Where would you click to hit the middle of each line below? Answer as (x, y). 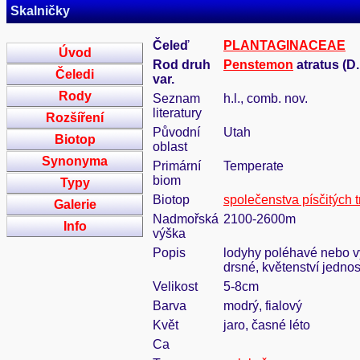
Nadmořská (186, 219)
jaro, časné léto (267, 325)
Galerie (75, 205)
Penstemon (258, 65)
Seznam (176, 98)
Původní (176, 132)
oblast (170, 147)
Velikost (175, 286)
